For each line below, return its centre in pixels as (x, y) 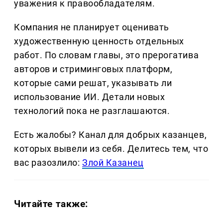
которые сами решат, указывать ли (93, 83)
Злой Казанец (113, 162)
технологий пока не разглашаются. (92, 111)
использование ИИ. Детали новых (90, 97)
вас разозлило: (48, 162)
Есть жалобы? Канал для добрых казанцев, (111, 134)
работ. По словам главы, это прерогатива (107, 55)
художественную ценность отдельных (99, 41)
